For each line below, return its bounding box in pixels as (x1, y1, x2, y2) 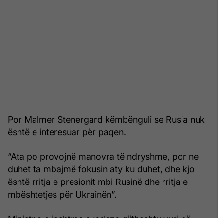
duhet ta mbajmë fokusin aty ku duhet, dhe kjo (8, 163, 195, 174)
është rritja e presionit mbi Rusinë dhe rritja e (8, 176, 188, 187)
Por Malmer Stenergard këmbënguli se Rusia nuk (8, 114, 205, 125)
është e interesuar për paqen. (8, 127, 126, 137)
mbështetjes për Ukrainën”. (8, 189, 117, 200)
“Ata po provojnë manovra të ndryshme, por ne (8, 151, 199, 162)
